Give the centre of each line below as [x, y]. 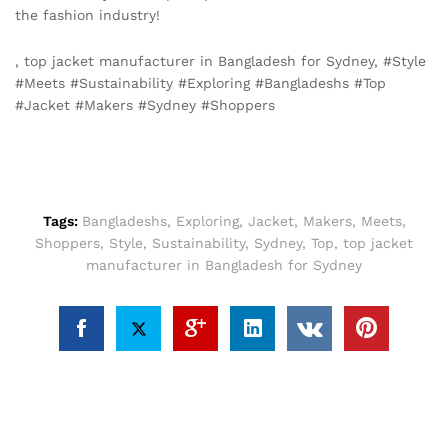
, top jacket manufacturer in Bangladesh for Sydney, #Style [220, 61]
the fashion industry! [87, 15]
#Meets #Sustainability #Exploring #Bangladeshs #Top [200, 83]
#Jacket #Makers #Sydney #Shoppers [145, 105]
